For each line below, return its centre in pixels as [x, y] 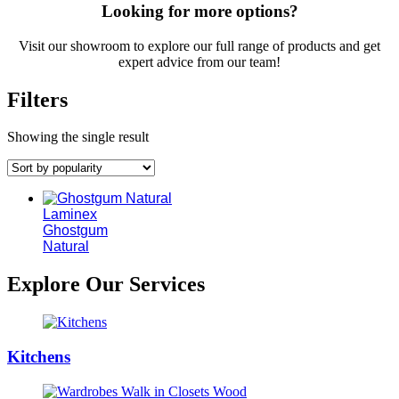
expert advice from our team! [199, 61]
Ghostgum [75, 231]
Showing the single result [78, 137]
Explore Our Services [106, 285]
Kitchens [39, 356]
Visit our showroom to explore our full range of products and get [199, 45]
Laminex [70, 215]
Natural [66, 247]
